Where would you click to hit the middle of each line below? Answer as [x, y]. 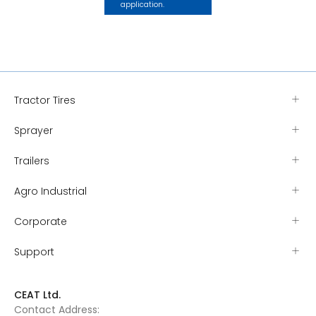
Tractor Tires [45, 100]
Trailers [32, 161]
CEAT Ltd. [37, 295]
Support [34, 252]
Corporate [41, 221]
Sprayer [34, 130]
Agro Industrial [50, 191]
